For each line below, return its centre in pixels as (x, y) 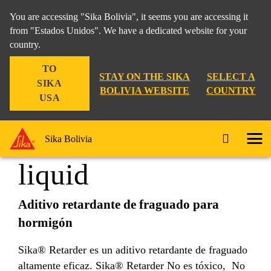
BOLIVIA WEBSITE (145, 90)
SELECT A (231, 77)
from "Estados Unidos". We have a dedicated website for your (128, 31)
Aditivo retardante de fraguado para (119, 204)
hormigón (45, 223)
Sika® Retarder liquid (165, 61)
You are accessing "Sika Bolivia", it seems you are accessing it (129, 17)
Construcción (40, 61)
